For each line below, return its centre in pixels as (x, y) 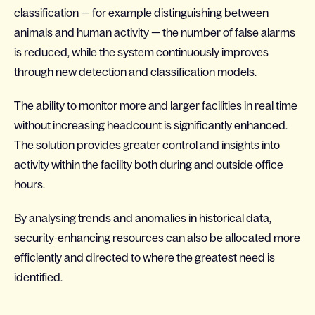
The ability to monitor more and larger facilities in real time (156, 105)
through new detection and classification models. (135, 71)
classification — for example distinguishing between (141, 12)
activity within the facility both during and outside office (149, 164)
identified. (38, 277)
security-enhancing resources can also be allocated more (157, 237)
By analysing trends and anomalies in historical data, (143, 218)
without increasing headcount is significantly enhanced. (151, 125)
